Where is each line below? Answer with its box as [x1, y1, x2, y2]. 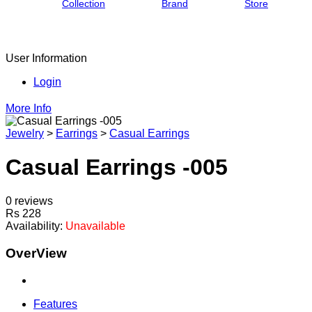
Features [33, 297, 77, 310]
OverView [6, 246, 67, 261]
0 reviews [6, 195, 53, 208]
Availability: [6, 220, 63, 233]
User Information [6, 52, 87, 64]
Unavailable [65, 220, 125, 233]
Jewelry [6, 127, 44, 139]
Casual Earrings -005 [6, 154, 228, 180]
